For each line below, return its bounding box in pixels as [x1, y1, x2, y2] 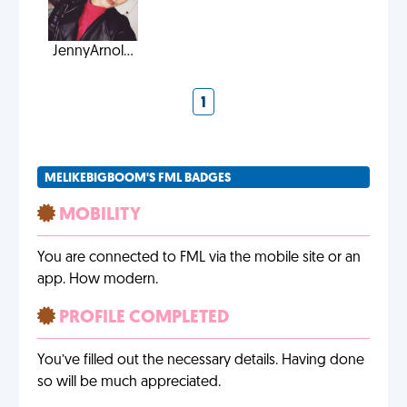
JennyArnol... [52, 45, 134, 59]
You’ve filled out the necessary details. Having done [37, 353, 364, 368]
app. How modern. [37, 273, 158, 287]
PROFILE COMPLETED [55, 309, 229, 327]
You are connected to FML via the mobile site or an [37, 251, 361, 265]
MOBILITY [55, 206, 141, 224]
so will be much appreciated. [37, 375, 221, 390]
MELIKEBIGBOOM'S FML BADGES [45, 172, 231, 185]
